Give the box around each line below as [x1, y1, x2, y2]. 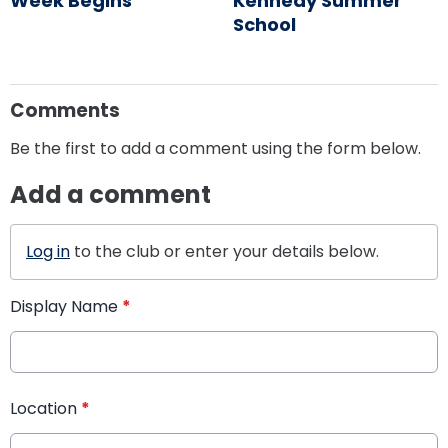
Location [10, 397, 81, 421]
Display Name [10, 295, 122, 319]
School [232, 12, 296, 38]
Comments [10, 98, 120, 124]
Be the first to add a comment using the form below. [10, 137, 421, 161]
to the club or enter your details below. [70, 240, 379, 264]
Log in [26, 240, 70, 264]
